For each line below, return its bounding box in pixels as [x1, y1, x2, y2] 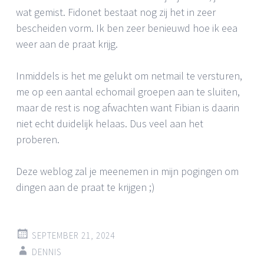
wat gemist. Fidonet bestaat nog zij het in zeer [16, 5, 216, 19]
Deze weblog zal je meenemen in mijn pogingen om [16, 164, 239, 178]
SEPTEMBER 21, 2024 [32, 229, 115, 241]
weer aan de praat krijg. [16, 37, 118, 51]
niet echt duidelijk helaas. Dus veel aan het [16, 116, 203, 130]
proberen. [16, 132, 60, 146]
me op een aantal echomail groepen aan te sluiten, [16, 84, 240, 98]
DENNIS [32, 246, 62, 258]
